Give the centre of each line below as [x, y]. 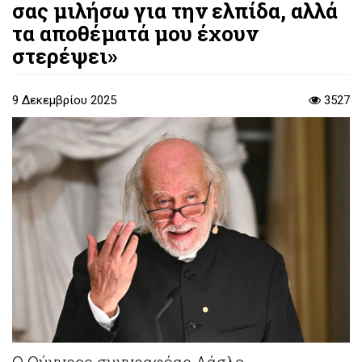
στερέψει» [65, 55]
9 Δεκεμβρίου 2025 [64, 101]
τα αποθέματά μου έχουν [135, 33]
